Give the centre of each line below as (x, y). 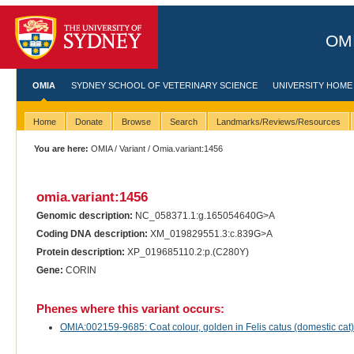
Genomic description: (84, 216)
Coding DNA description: (92, 234)
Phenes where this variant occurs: (130, 309)
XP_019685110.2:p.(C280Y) (186, 252)
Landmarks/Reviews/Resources (278, 122)
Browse (136, 122)
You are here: (62, 149)
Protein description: (80, 252)
